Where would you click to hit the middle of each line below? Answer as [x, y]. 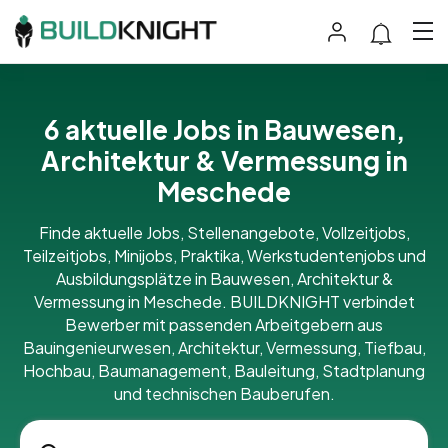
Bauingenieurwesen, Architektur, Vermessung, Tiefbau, [224, 347]
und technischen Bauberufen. [224, 393]
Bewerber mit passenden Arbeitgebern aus [224, 324]
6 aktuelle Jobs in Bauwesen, [224, 129]
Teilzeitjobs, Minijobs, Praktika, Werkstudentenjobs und [224, 255]
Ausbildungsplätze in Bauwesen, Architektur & [224, 278]
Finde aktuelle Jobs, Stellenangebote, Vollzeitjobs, [224, 232]
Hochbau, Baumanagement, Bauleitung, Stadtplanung [224, 370]
